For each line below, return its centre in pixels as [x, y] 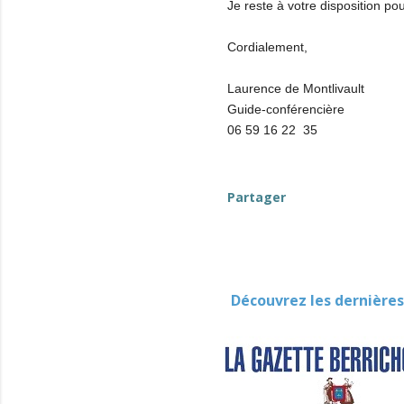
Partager [257, 197]
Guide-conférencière [286, 109]
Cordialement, [267, 46]
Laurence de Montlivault [296, 88]
